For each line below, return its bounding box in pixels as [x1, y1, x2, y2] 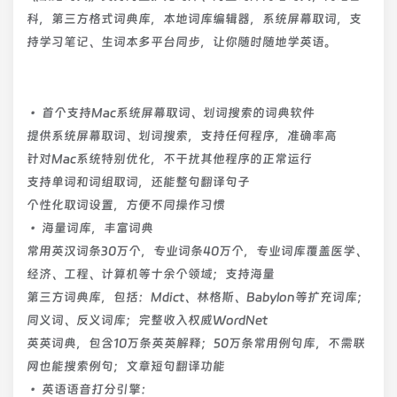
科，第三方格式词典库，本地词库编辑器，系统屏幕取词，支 [27, 12, 362, 26]
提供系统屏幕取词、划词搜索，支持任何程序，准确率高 [27, 128, 337, 143]
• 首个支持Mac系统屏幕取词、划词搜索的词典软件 [27, 105, 315, 120]
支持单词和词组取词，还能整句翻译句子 [27, 175, 250, 189]
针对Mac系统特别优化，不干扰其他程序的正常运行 [27, 152, 312, 166]
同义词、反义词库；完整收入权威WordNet [27, 313, 268, 327]
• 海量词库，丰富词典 [27, 221, 153, 235]
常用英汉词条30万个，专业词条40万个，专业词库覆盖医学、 [27, 244, 368, 258]
